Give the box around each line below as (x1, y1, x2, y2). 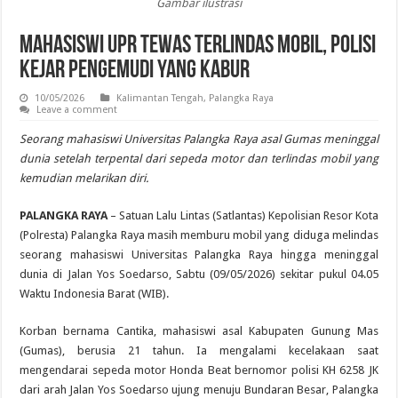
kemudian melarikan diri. (20, 171, 149, 185)
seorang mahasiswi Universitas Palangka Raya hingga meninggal (20, 247, 378, 261)
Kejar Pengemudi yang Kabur (20, 58, 251, 84)
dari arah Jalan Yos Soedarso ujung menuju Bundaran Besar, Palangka (20, 382, 378, 396)
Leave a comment (36, 103, 118, 115)
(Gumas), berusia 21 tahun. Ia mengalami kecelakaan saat (20, 343, 378, 357)
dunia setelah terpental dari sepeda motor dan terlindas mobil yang (20, 151, 378, 165)
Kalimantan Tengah (116, 92, 204, 104)
